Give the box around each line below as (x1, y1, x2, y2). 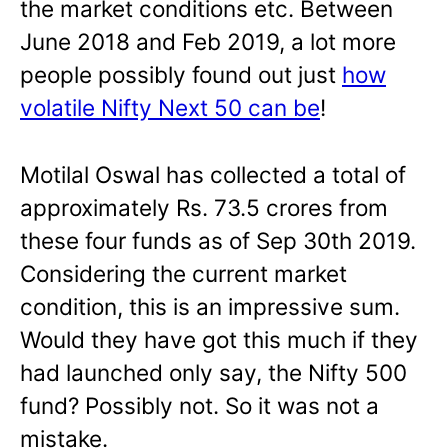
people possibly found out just (20, 60, 342, 88)
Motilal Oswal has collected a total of (20, 160, 406, 188)
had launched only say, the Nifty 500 (20, 358, 407, 386)
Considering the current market (20, 259, 347, 287)
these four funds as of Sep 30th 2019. (20, 226, 416, 254)
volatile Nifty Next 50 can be (20, 93, 320, 121)
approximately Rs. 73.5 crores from (20, 193, 388, 221)
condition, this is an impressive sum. (20, 292, 400, 320)
